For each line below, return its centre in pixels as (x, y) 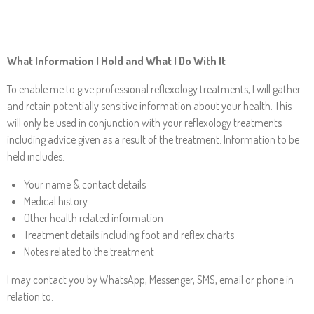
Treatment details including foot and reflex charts (129, 235)
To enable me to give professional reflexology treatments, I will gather (154, 89)
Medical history (56, 201)
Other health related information (94, 218)
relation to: (30, 296)
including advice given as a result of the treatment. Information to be (153, 139)
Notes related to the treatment (89, 252)
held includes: (36, 156)
